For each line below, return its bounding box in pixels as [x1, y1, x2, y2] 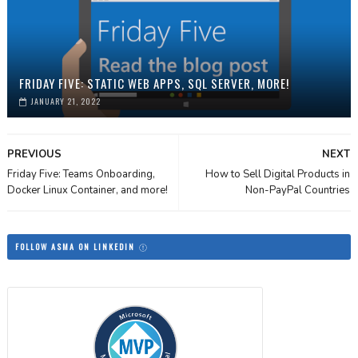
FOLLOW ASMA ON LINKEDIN [14, 241, 138, 253]
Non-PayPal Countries [245, 182, 351, 197]
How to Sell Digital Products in [205, 166, 351, 181]
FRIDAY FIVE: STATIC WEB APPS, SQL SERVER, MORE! [18, 74, 289, 92]
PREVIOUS [6, 146, 62, 161]
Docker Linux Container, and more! [6, 182, 168, 197]
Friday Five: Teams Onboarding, [6, 166, 155, 181]
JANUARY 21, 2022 [30, 94, 101, 107]
